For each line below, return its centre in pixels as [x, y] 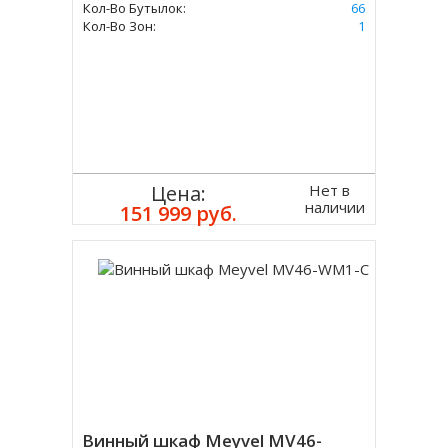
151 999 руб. [179, 213]
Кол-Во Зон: [120, 26]
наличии [334, 206]
